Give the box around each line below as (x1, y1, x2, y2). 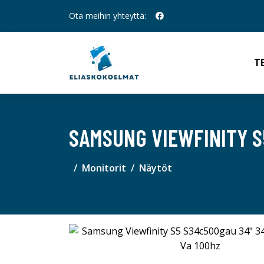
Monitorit (82, 161, 126, 174)
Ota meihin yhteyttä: (69, 10, 146, 21)
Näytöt (139, 161, 172, 174)
